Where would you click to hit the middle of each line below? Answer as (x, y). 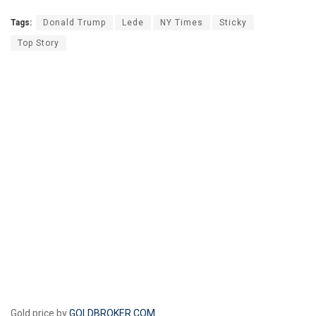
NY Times (182, 22)
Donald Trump (74, 22)
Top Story (38, 43)
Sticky (233, 22)
